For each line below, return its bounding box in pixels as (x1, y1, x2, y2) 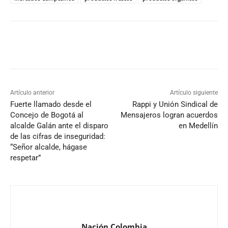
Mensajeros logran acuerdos (120, 110, 218, 120)
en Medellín (178, 121, 218, 130)
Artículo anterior (10, 89, 54, 96)
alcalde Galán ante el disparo (10, 121, 108, 130)
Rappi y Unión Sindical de (132, 100, 218, 109)
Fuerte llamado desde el (10, 100, 92, 109)
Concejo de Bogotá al (10, 110, 83, 120)
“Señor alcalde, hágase (10, 142, 87, 152)
